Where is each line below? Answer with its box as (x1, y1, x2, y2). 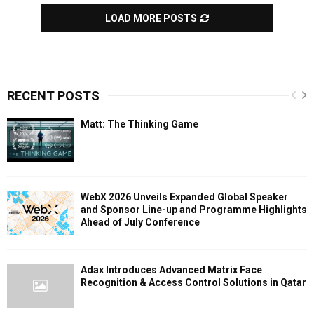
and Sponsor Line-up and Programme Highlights (81, 203, 307, 215)
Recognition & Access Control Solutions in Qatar (81, 277, 306, 289)
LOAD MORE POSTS (105, 12, 197, 24)
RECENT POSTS (7, 88, 100, 103)
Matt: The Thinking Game (81, 118, 198, 130)
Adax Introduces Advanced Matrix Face (81, 264, 262, 276)
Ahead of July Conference (81, 216, 200, 228)
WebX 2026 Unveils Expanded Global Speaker (81, 191, 288, 203)
